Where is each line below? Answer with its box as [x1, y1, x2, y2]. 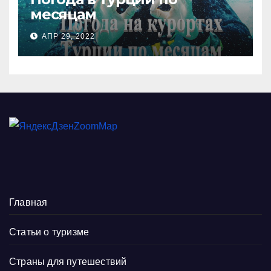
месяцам [30, 5, 96, 24]
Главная [9, 197, 48, 208]
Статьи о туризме [9, 227, 90, 238]
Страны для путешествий [9, 256, 127, 267]
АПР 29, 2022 [42, 32, 95, 41]
